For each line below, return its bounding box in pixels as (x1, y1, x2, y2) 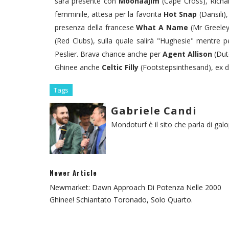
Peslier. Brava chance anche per (55, 49, 163, 59)
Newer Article (50, 167, 97, 178)
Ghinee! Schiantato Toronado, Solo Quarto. (50, 194, 193, 204)
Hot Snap (164, 9, 197, 19)
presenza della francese (55, 22, 136, 32)
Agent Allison (162, 49, 215, 59)
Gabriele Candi (111, 103, 197, 118)
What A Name (136, 22, 189, 32)
